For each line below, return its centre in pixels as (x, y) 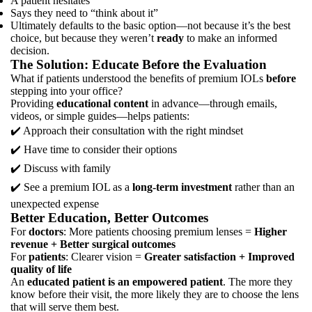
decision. (30, 50)
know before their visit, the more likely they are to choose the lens (155, 294)
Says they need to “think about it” (84, 13)
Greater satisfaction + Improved (219, 257)
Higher (271, 232)
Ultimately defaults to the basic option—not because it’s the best (150, 25)
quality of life (41, 269)
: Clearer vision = (105, 257)
